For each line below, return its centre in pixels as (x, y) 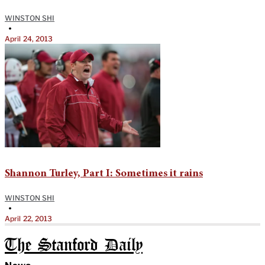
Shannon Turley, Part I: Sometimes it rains (104, 174)
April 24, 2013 (29, 38)
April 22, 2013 (29, 218)
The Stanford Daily (74, 245)
